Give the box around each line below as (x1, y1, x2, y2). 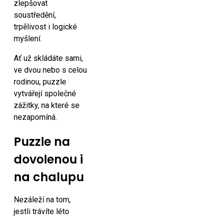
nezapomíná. (14, 112, 57, 122)
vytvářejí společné (14, 89, 76, 98)
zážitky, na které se (14, 101, 80, 110)
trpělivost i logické (14, 22, 77, 31)
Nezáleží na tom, (14, 195, 71, 204)
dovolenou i (14, 151, 83, 167)
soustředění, (14, 10, 56, 20)
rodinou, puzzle (14, 77, 66, 86)
